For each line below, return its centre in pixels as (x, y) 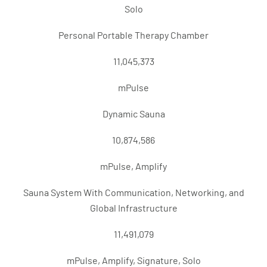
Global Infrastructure (133, 209)
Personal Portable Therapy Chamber (133, 36)
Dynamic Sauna (133, 114)
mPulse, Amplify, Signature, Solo (133, 261)
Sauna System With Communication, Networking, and (133, 193)
